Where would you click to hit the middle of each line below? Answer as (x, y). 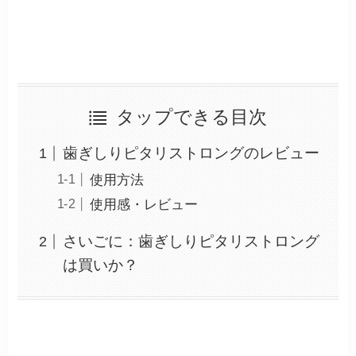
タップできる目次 (192, 118)
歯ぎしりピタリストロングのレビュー (191, 153)
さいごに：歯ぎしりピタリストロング (191, 242)
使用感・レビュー (143, 204)
